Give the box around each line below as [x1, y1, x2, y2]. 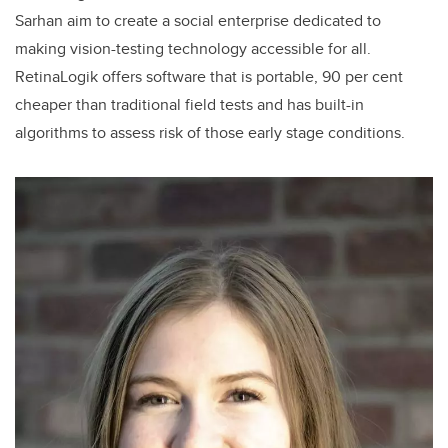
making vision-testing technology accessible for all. [15, 37, 371, 61]
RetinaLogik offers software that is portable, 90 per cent [15, 65, 403, 89]
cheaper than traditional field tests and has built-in [15, 93, 364, 117]
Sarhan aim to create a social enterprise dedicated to [15, 9, 381, 33]
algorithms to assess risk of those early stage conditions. [15, 121, 405, 145]
